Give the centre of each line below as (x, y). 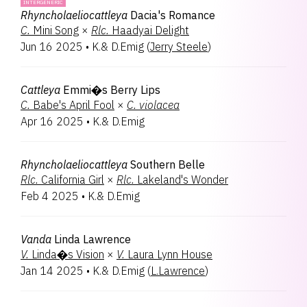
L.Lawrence (178, 271)
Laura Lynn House (170, 254)
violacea (159, 105)
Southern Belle (168, 164)
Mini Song (56, 30)
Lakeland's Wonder (183, 180)
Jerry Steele (179, 47)
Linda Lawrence (93, 239)
